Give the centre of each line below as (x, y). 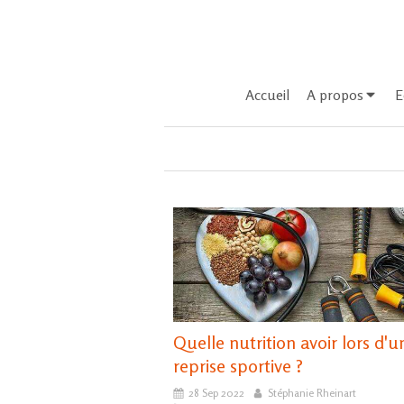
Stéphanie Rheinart (312, 393)
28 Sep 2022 (216, 393)
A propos (335, 95)
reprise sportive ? (238, 366)
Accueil (267, 95)
